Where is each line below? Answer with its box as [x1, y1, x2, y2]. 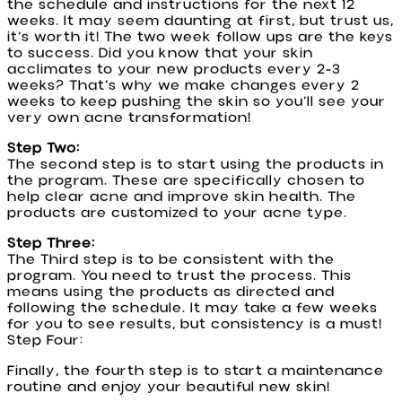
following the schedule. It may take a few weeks [7, 299, 378, 316]
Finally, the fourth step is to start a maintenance [7, 362, 384, 379]
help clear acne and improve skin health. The [7, 188, 356, 205]
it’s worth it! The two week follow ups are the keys [7, 28, 393, 45]
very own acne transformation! [7, 109, 251, 126]
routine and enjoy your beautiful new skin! [7, 378, 330, 395]
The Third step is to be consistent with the [7, 250, 335, 267]
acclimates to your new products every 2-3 [7, 60, 341, 77]
